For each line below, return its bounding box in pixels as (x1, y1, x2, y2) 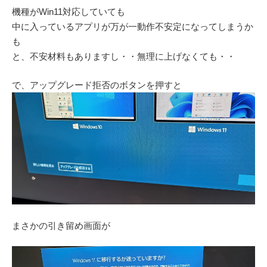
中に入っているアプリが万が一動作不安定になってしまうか (12, 21, 253, 32)
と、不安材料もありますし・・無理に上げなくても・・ (12, 51, 235, 62)
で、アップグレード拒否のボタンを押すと (12, 79, 182, 90)
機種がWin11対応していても (12, 7, 125, 17)
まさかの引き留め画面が (12, 220, 110, 231)
